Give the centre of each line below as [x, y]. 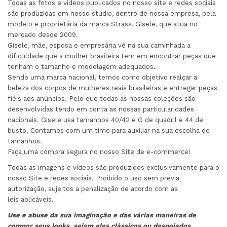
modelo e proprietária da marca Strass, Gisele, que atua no [103, 24]
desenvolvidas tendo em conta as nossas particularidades [101, 109]
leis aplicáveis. [31, 199]
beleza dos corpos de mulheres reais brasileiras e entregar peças [112, 88]
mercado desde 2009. [44, 34]
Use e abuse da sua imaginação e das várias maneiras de [102, 215]
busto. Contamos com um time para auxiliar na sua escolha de [109, 130]
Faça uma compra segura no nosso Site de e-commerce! [99, 152]
